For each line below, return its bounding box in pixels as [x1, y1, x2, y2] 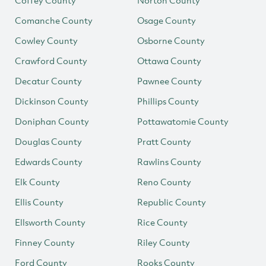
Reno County [137, 176, 191, 188]
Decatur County [15, 75, 82, 87]
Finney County [15, 236, 75, 248]
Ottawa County [137, 55, 201, 66]
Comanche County [15, 14, 93, 26]
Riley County [137, 236, 190, 248]
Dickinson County [15, 95, 88, 107]
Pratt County [137, 135, 191, 147]
